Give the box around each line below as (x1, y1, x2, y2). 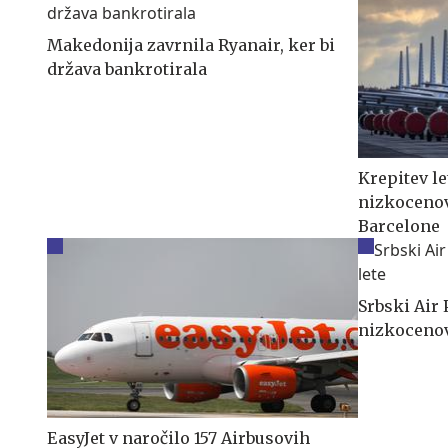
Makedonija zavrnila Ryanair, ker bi (47, 34, 335, 55)
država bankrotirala (47, 58, 207, 79)
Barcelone (358, 215, 441, 236)
